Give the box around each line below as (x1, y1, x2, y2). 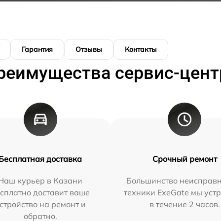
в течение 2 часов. (149, 199, 220, 210)
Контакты (125, 45, 157, 54)
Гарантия (22, 45, 53, 54)
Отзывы (75, 45, 102, 54)
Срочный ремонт (152, 154, 217, 164)
